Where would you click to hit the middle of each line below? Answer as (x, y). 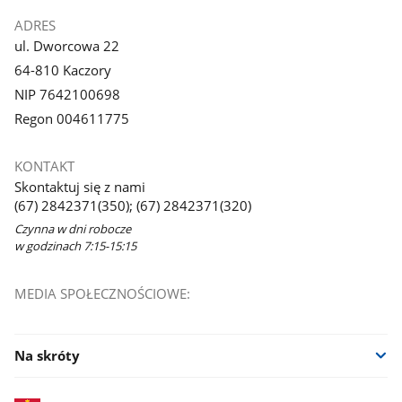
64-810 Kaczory (62, 70)
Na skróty (47, 356)
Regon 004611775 (71, 118)
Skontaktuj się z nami (79, 187)
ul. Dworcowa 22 (66, 46)
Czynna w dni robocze (72, 229)
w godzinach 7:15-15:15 (75, 246)
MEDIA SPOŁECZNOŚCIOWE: (102, 293)
